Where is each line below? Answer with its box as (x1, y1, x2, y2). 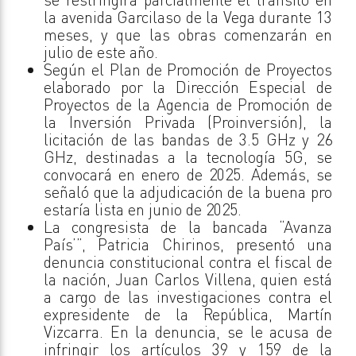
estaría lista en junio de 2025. (44, 199, 242, 219)
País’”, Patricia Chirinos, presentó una (44, 234, 332, 254)
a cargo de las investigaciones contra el (44, 286, 332, 307)
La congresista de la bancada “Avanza (44, 216, 332, 237)
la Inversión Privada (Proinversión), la (44, 111, 332, 132)
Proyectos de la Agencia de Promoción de (44, 94, 332, 114)
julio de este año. (44, 41, 158, 62)
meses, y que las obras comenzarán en (44, 24, 332, 44)
